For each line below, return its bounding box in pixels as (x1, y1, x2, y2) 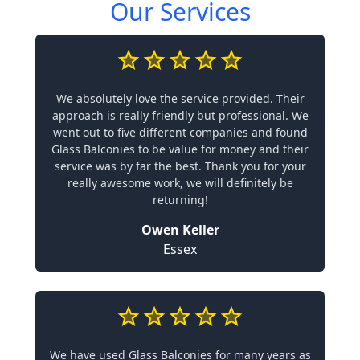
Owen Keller (141, 221, 219, 239)
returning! (152, 192, 208, 207)
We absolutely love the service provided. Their (55, 91, 305, 106)
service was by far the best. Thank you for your (54, 158, 306, 174)
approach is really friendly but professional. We (51, 108, 309, 123)
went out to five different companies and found (52, 125, 308, 140)
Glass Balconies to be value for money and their (51, 141, 309, 157)
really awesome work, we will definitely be (67, 175, 293, 190)
